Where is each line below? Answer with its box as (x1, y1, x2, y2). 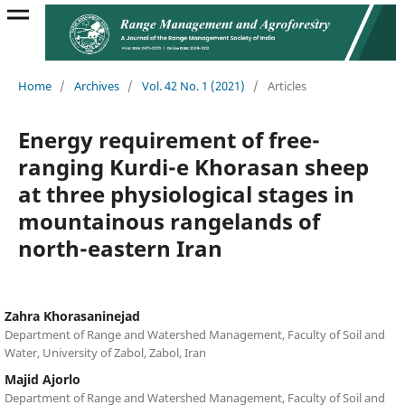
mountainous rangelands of (17, 205, 320, 236)
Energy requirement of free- (17, 124, 320, 155)
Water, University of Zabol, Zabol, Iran (4, 344, 206, 361)
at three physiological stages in (17, 178, 354, 209)
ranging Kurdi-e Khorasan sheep (17, 151, 369, 182)
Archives (73, 77, 119, 94)
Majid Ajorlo (4, 370, 80, 388)
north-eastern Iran (17, 232, 222, 263)
